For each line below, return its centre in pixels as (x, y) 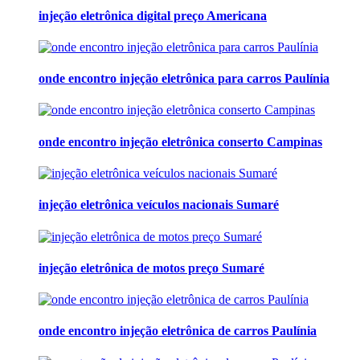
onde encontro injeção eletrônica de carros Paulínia (178, 331)
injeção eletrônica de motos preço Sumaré (151, 268)
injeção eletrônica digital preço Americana (153, 15)
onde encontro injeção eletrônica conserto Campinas (180, 141)
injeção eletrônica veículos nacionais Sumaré (159, 205)
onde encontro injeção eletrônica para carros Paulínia (184, 79)
